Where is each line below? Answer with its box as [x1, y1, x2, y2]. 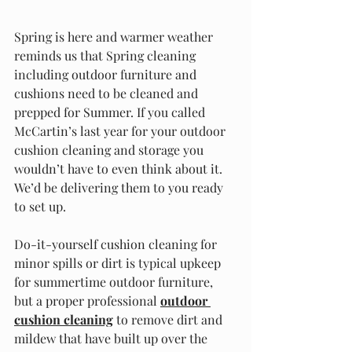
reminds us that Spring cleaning [14, 46, 199, 64]
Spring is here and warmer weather [14, 27, 216, 45]
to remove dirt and [113, 310, 225, 328]
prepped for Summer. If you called [14, 103, 208, 120]
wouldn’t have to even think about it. [14, 159, 225, 177]
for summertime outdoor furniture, [14, 273, 216, 290]
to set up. [14, 197, 66, 214]
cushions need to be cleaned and [14, 84, 201, 101]
